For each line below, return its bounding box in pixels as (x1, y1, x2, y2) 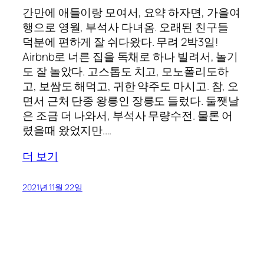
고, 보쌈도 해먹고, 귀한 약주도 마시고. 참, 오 (22, 78, 239, 94)
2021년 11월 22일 (22, 181, 82, 193)
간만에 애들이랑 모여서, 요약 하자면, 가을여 (22, 5, 240, 21)
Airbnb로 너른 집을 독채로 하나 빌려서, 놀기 (22, 49, 239, 65)
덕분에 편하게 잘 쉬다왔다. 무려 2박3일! (22, 34, 219, 50)
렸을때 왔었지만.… (22, 123, 111, 138)
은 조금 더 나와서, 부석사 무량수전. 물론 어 (22, 108, 233, 124)
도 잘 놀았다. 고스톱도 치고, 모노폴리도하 (22, 64, 229, 80)
